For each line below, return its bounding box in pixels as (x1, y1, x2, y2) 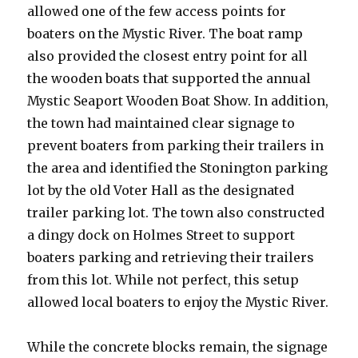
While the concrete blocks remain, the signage (27, 339, 328, 356)
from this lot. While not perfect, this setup (27, 272, 300, 288)
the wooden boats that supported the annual (27, 70, 312, 87)
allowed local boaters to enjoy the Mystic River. (27, 294, 329, 311)
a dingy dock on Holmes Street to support (27, 227, 296, 244)
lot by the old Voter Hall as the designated (27, 182, 295, 199)
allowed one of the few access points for (27, 3, 287, 20)
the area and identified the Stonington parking (27, 160, 328, 177)
